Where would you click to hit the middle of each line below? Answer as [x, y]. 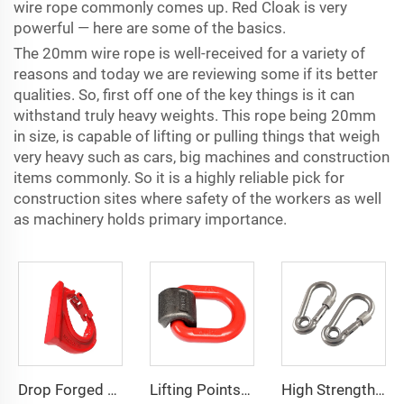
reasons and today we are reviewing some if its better [196, 74]
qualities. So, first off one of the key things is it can [184, 95]
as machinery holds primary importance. [150, 219]
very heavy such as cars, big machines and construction [202, 157]
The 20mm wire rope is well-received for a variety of [189, 53]
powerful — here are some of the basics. [150, 28]
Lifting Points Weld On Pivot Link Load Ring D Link [245, 390]
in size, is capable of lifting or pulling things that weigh [197, 136]
